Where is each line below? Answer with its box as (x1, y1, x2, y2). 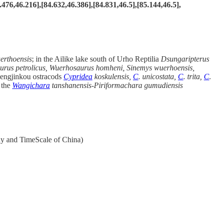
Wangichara (12, 81, 50, 90)
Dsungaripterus (159, 55, 209, 64)
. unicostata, (138, 72, 178, 81)
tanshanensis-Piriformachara (50, 81, 142, 90)
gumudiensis (144, 81, 183, 90)
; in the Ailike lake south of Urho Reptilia (32, 55, 159, 64)
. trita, (183, 72, 204, 81)
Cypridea (64, 72, 92, 81)
